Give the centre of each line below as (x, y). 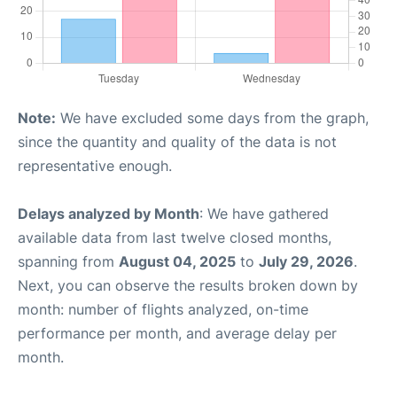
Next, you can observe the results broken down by (188, 285)
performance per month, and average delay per (177, 333)
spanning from (68, 261)
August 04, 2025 (177, 261)
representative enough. (95, 165)
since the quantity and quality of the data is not (177, 141)
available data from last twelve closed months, (175, 237)
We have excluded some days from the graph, (212, 117)
